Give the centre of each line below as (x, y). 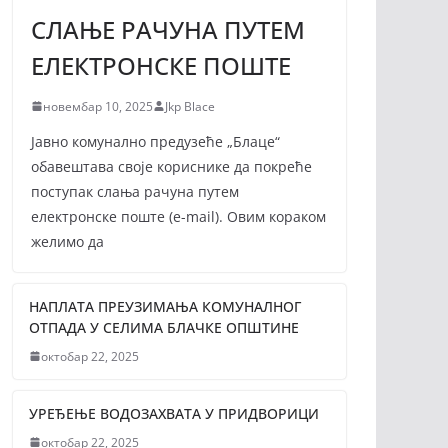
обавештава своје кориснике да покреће (171, 166)
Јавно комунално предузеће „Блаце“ (155, 141)
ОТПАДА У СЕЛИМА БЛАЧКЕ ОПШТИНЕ (164, 327)
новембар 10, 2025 (98, 106)
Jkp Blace (190, 106)
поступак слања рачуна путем (135, 191)
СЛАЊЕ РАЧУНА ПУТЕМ (168, 29)
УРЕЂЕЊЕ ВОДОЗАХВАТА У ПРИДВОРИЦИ (174, 413)
